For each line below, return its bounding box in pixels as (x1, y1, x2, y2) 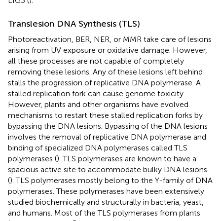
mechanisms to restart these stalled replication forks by (8, 110, 203, 120)
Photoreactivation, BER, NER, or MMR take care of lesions (8, 34, 212, 44)
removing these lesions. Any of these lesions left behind (8, 67, 203, 76)
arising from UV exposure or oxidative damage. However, (8, 45, 207, 55)
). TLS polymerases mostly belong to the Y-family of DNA (10, 175, 213, 185)
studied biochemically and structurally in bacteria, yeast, (8, 197, 204, 207)
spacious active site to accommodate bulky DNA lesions (8, 164, 207, 174)
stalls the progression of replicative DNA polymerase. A (8, 77, 201, 87)
